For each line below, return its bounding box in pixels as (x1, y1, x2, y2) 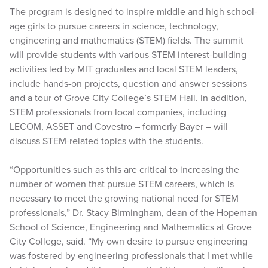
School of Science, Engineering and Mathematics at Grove (10, 221, 252, 233)
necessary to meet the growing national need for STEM (10, 193, 239, 205)
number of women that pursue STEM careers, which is (10, 178, 234, 190)
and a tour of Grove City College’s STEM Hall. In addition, (10, 92, 247, 104)
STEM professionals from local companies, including (10, 106, 226, 118)
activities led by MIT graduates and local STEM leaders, (10, 63, 238, 75)
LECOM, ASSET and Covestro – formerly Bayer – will (10, 121, 228, 133)
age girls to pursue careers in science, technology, (10, 20, 218, 32)
